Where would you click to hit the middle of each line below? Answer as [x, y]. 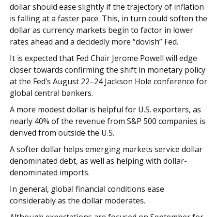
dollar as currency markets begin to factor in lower [101, 30]
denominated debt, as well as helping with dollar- [98, 161]
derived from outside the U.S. [62, 133]
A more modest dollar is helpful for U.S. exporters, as [105, 110]
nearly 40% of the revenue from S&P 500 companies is [108, 121]
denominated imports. [50, 173]
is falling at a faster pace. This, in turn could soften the [108, 19]
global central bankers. [51, 93]
